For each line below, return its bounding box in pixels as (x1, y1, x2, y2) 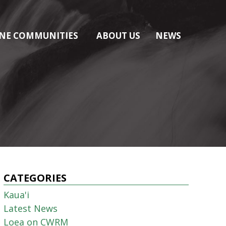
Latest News (4, 202, 58, 215)
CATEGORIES (4, 171, 67, 185)
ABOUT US (96, 30, 140, 41)
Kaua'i (4, 189, 30, 201)
